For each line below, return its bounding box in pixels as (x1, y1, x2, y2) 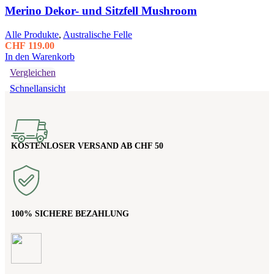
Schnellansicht (10, 83, 65, 94)
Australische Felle (63, 29, 132, 40)
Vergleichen (10, 67, 56, 78)
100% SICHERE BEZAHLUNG (11, 209, 129, 219)
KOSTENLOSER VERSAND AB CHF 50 (11, 141, 163, 151)
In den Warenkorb (5, 51, 75, 62)
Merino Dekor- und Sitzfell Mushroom (5, 4, 197, 17)
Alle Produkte (5, 29, 59, 40)
